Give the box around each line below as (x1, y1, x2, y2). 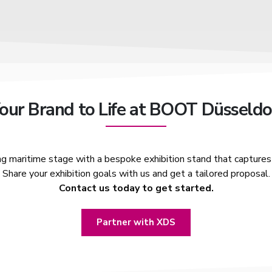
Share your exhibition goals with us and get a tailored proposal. (2, 167, 270, 180)
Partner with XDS (97, 216, 175, 228)
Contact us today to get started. (58, 182, 214, 195)
